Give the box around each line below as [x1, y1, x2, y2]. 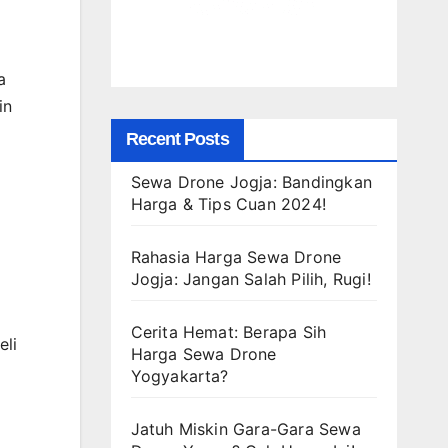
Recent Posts [125, 128, 229, 149]
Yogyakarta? [130, 365, 229, 386]
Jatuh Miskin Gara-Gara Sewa [130, 418, 361, 439]
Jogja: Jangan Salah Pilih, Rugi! [130, 268, 371, 289]
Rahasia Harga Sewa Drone [130, 246, 342, 267]
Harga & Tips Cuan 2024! [130, 193, 327, 214]
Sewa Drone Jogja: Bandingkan [130, 171, 373, 192]
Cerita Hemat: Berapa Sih [130, 321, 327, 342]
